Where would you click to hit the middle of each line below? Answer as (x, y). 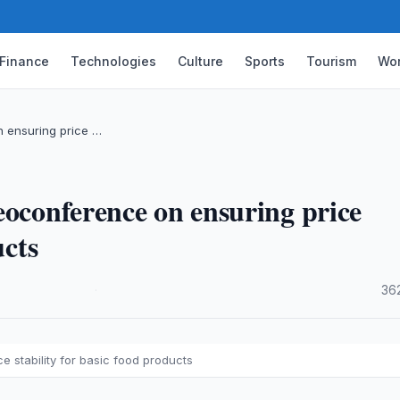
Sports (265, 61)
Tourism (332, 61)
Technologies (114, 61)
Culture (201, 61)
